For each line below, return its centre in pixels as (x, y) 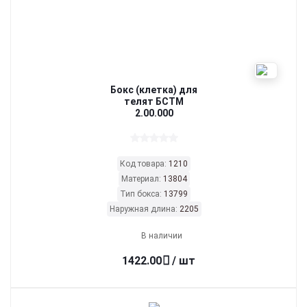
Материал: (142, 179)
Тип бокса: (142, 194)
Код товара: (144, 164)
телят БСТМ (154, 101)
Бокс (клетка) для (154, 90)
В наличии (162, 236)
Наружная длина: (144, 209)
